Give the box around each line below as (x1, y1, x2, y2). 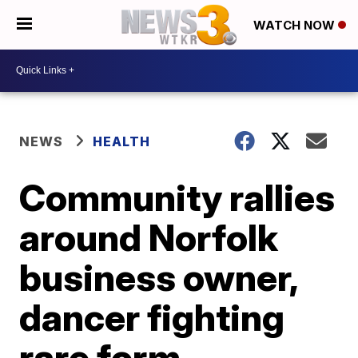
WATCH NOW (253, 18, 338, 34)
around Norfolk (19, 214, 279, 260)
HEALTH (93, 133, 151, 149)
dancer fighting (19, 294, 285, 340)
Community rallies (19, 174, 336, 220)
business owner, (19, 254, 298, 300)
